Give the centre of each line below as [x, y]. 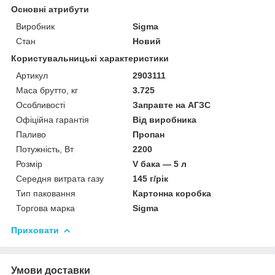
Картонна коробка [172, 193]
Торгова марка [45, 208]
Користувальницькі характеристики [90, 58]
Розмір [29, 164]
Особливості [41, 105]
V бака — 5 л [160, 164]
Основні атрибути [50, 9]
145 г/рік [151, 178]
